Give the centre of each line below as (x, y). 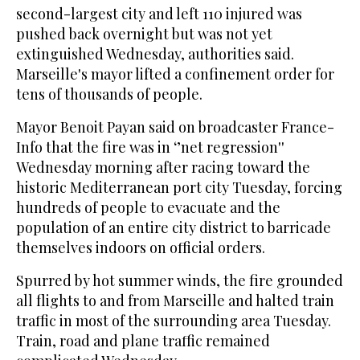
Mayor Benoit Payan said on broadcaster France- (175, 127)
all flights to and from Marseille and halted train (175, 301)
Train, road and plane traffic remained (143, 341)
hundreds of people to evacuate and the (148, 208)
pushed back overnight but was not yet (144, 34)
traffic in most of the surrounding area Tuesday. (174, 321)
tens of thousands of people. (109, 94)
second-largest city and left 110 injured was (159, 14)
